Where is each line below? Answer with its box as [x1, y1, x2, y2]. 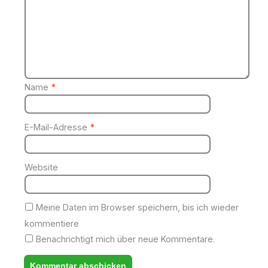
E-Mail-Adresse [24, 122, 90, 133]
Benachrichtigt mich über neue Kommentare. [33, 234, 215, 245]
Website [24, 162, 58, 173]
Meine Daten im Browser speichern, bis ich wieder [33, 202, 239, 213]
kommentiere [24, 218, 79, 229]
